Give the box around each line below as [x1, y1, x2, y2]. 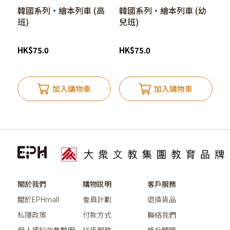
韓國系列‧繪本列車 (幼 [119, 4, 206, 16]
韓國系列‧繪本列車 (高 [17, 4, 105, 16]
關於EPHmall [17, 194, 59, 204]
